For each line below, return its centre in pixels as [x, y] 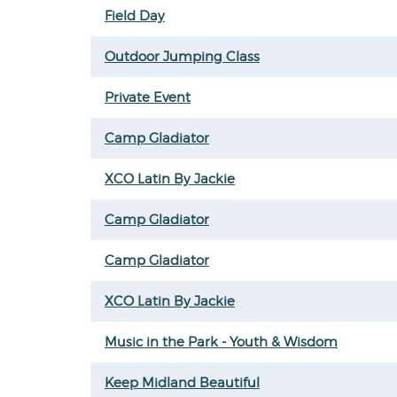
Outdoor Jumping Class [182, 57]
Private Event [148, 97]
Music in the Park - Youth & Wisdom [221, 342]
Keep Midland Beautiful [182, 383]
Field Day [135, 16]
